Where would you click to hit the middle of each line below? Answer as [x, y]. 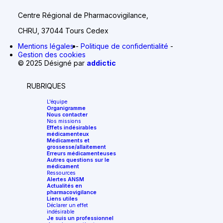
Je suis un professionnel [80, 219]
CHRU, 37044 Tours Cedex [63, 30]
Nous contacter [67, 115]
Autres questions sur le [78, 160]
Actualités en [64, 186]
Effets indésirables [71, 128]
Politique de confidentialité [125, 46]
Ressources [61, 173]
